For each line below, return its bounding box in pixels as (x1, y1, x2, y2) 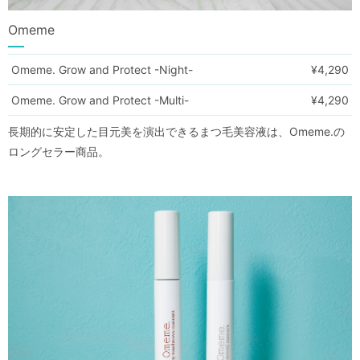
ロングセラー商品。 (8, 145, 109, 159)
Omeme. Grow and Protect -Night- (11, 63, 194, 77)
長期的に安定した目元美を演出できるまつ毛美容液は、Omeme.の (8, 125, 345, 139)
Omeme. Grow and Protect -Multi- (11, 93, 190, 108)
